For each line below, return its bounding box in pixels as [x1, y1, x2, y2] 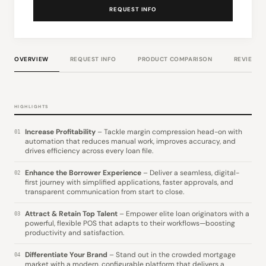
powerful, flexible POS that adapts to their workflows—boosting [25, 218, 235, 228]
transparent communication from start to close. [25, 186, 184, 197]
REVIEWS [233, 55, 262, 63]
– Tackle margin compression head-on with [96, 126, 242, 137]
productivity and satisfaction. [25, 227, 124, 237]
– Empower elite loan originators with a [118, 208, 249, 218]
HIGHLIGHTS [14, 103, 49, 109]
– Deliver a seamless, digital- [141, 167, 239, 178]
